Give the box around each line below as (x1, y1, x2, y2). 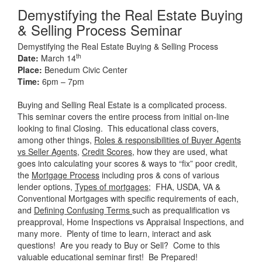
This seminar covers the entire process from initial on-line (18, 111, 229, 122)
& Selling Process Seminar (18, 19, 182, 40)
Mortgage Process (32, 169, 99, 181)
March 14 (39, 52, 76, 64)
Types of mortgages (75, 181, 149, 192)
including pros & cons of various (99, 169, 219, 181)
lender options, (18, 181, 75, 192)
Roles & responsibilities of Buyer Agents (94, 134, 241, 146)
